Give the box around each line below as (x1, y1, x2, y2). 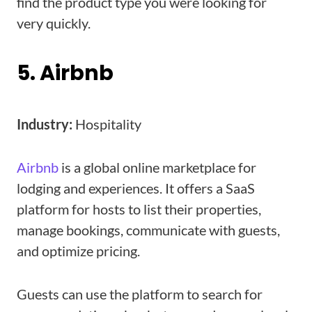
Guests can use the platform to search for (17, 286, 263, 303)
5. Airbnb (17, 58, 114, 88)
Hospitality (72, 116, 141, 133)
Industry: (17, 116, 72, 133)
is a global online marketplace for (58, 159, 256, 176)
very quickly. (17, 15, 91, 32)
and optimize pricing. (17, 242, 140, 260)
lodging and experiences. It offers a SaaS (17, 180, 255, 197)
